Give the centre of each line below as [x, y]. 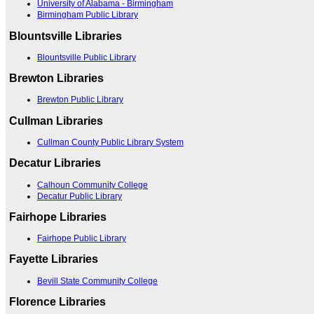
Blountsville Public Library [87, 57]
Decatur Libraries [55, 163]
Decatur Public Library [80, 196]
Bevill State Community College [97, 281]
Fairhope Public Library [82, 239]
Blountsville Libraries [66, 36]
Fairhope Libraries [58, 217]
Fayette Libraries [54, 259]
